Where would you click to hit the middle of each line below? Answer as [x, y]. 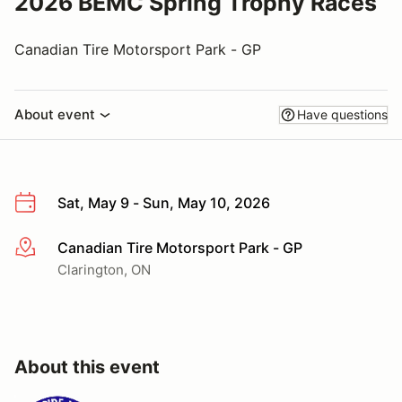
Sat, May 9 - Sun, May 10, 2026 [164, 203]
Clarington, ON [104, 269]
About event [55, 114]
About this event [87, 367]
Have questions [342, 114]
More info [46, 248]
